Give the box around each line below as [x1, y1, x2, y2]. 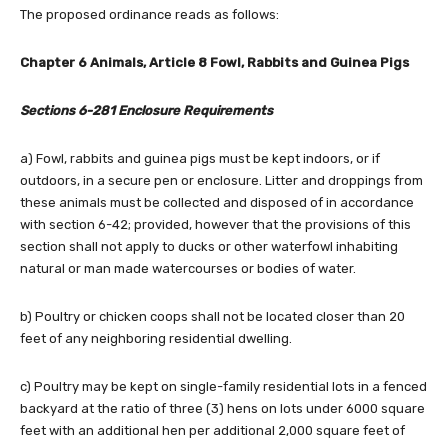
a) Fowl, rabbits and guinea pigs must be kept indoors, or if [20, 151, 380, 167]
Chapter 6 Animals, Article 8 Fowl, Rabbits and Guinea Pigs [20, 55, 409, 71]
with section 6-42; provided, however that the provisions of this [20, 217, 411, 233]
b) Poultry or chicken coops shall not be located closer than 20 [20, 309, 405, 325]
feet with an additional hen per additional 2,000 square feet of [20, 423, 405, 439]
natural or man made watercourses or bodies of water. [20, 261, 356, 277]
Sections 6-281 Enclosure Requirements [20, 103, 273, 119]
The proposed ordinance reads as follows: [20, 7, 279, 23]
